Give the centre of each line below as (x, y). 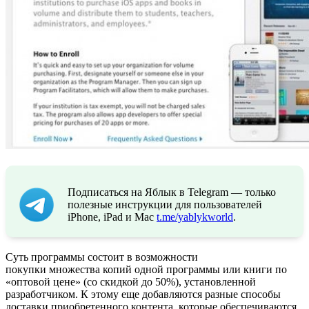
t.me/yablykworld (195, 217)
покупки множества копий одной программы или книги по (146, 269)
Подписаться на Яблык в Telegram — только (172, 192)
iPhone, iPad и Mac (112, 217)
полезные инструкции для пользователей (165, 204)
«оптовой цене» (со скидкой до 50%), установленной (131, 281)
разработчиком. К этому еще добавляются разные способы (143, 294)
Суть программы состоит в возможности (102, 257)
